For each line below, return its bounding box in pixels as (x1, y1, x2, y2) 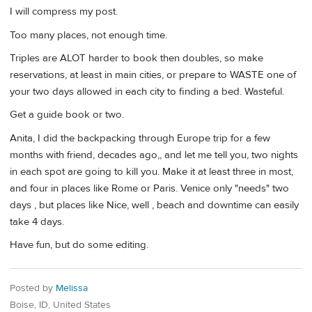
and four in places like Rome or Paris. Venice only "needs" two (10, 181, 289, 195)
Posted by (10, 281, 56, 295)
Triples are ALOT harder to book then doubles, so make (10, 51, 263, 65)
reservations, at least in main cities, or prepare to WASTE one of (10, 68, 296, 81)
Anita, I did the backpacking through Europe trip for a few (10, 131, 270, 145)
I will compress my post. (10, 5, 118, 19)
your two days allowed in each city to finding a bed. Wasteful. (10, 84, 284, 98)
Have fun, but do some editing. (10, 238, 148, 252)
